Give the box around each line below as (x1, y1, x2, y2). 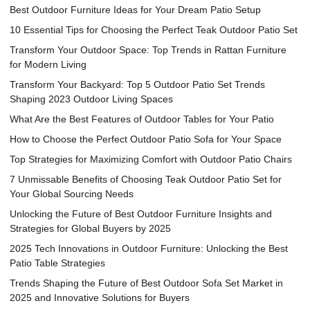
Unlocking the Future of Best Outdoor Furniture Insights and (10, 208, 273, 219)
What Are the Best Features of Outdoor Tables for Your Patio (10, 113, 275, 125)
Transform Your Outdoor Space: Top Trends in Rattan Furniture (10, 44, 287, 55)
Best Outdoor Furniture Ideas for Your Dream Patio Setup (10, 3, 262, 15)
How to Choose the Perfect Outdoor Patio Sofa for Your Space (10, 133, 282, 145)
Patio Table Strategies (10, 257, 106, 268)
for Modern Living (10, 58, 87, 70)
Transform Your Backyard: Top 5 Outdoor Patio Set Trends (10, 78, 266, 90)
